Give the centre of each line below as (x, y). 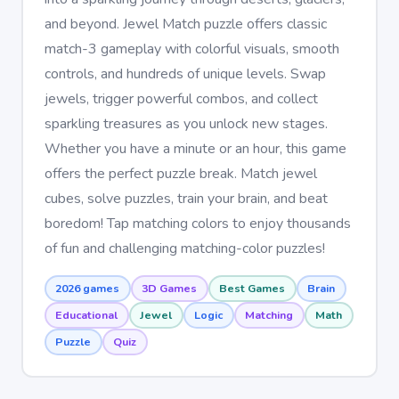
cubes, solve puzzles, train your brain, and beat (186, 198)
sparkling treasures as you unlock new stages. (186, 123)
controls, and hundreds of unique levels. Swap (185, 73)
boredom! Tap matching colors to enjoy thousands (197, 223)
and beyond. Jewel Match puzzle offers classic (185, 24)
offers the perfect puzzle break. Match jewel (180, 173)
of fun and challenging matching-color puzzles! (184, 248)
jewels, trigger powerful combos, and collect (181, 98)
